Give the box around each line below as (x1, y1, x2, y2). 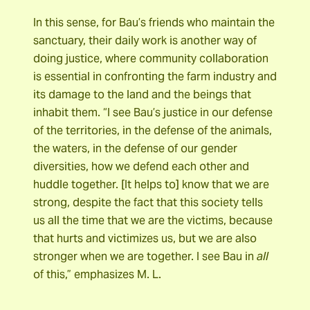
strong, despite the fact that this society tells (33, 195, 263, 210)
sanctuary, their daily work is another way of (33, 33, 257, 48)
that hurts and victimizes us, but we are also (33, 231, 257, 246)
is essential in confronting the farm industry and (33, 69, 277, 84)
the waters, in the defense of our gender (33, 141, 237, 156)
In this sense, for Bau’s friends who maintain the (33, 15, 275, 30)
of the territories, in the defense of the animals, (33, 123, 272, 138)
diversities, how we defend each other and (33, 159, 249, 174)
